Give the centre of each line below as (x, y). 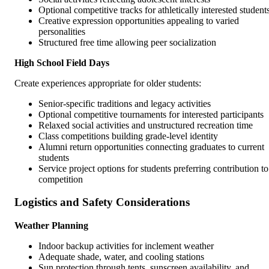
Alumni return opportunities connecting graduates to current (151, 147)
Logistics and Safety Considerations (102, 202)
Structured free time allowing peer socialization (127, 42)
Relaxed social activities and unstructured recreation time (146, 125)
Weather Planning (51, 226)
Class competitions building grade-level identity (128, 136)
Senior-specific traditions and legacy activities (125, 103)
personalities (62, 31)
